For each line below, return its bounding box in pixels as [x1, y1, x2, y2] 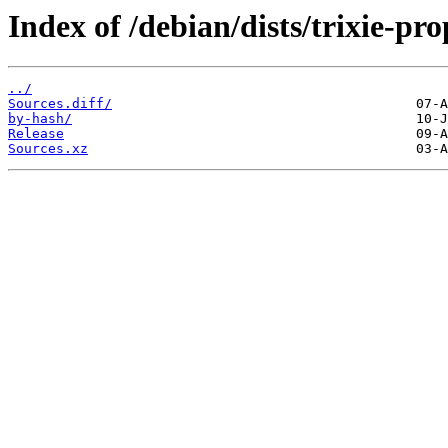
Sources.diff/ [8, 96, 112, 112]
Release [8, 126, 64, 142]
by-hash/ [8, 111, 72, 127]
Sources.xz [8, 141, 88, 157]
